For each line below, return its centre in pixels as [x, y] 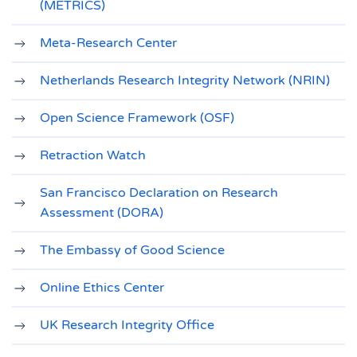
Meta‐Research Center [108, 43]
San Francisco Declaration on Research [159, 193]
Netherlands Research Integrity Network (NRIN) [185, 80]
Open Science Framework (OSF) [137, 118]
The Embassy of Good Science [132, 250]
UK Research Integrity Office [127, 325]
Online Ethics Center [102, 288]
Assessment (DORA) [102, 213]
